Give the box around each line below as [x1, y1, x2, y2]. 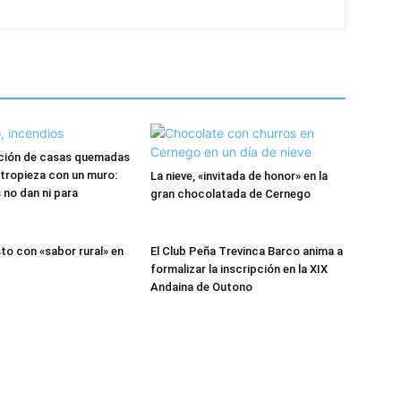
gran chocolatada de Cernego [150, 187, 311, 201]
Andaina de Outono [150, 280, 252, 294]
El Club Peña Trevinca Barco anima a [150, 244, 343, 259]
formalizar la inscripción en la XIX [150, 262, 328, 277]
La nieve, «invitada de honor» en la [150, 169, 328, 183]
